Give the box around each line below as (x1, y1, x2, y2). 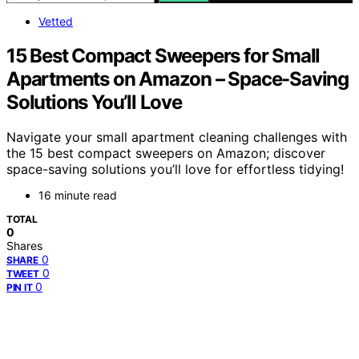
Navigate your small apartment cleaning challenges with (6, 129, 347, 146)
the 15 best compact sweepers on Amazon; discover (6, 145, 325, 162)
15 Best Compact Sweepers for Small (6, 43, 321, 67)
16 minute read (38, 188, 117, 203)
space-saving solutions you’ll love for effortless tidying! (6, 161, 344, 178)
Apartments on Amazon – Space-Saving (6, 67, 349, 91)
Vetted (38, 14, 73, 28)
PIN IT (6, 281, 33, 294)
